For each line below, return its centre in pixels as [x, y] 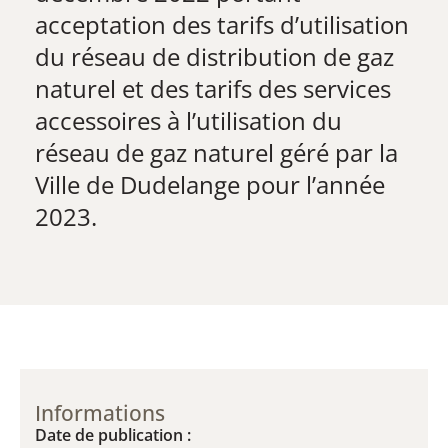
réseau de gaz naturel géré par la [216, 152]
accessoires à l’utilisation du [188, 120]
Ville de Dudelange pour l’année [210, 184]
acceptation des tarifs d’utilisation [222, 24]
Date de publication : [113, 435]
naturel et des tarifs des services [213, 88]
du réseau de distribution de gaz [214, 56]
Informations [100, 413]
